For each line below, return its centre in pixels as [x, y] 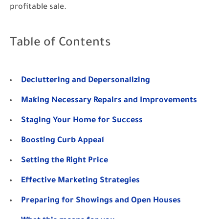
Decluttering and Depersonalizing [86, 81]
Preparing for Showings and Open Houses [101, 201]
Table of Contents [60, 44]
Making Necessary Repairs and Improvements [109, 101]
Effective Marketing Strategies [80, 181]
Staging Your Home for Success [82, 121]
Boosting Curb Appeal [63, 141]
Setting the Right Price [65, 161]
